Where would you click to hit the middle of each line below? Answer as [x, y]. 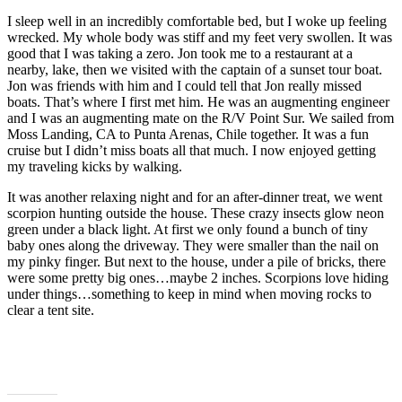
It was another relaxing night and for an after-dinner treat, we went [195, 197]
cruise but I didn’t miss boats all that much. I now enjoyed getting [192, 151]
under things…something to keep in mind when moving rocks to [189, 294]
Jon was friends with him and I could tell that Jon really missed [184, 86]
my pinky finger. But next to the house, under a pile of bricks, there [197, 262]
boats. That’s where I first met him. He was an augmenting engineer [198, 102]
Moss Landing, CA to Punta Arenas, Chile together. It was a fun [188, 135]
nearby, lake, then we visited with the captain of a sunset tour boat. [195, 70]
